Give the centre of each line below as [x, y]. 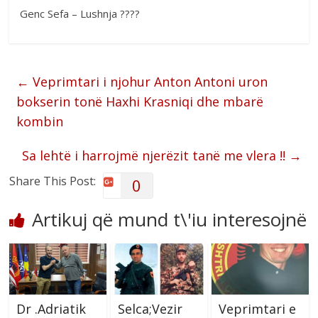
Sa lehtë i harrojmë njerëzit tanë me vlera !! [155, 155]
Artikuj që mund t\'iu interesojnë [170, 219]
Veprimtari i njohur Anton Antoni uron [149, 81]
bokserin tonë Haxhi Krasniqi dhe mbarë [140, 101]
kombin [40, 121]
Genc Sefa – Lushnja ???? [80, 13]
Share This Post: [53, 181]
